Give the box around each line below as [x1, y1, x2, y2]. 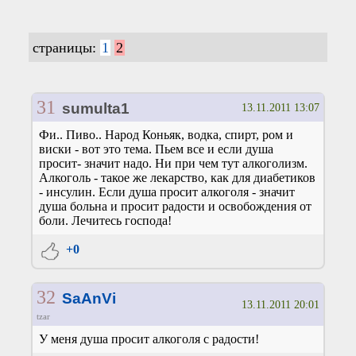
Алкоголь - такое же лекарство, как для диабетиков [39, 170, 315, 184]
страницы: [32, 39, 100, 56]
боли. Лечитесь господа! [39, 213, 172, 227]
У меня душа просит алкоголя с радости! [39, 331, 259, 346]
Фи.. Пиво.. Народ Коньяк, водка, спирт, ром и [39, 127, 293, 141]
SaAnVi [61, 289, 116, 307]
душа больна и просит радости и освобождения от [39, 199, 311, 213]
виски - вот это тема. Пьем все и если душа [39, 141, 273, 156]
